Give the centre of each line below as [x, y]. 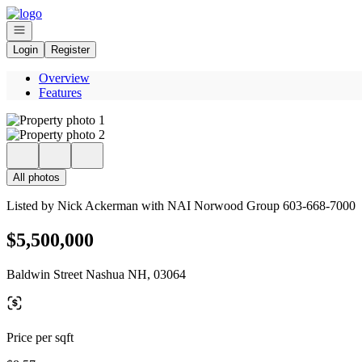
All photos [36, 177]
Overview [64, 78]
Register [70, 50]
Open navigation [50, 29]
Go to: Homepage [51, 13]
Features [60, 93]
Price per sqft [40, 337]
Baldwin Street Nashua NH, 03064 [96, 274]
